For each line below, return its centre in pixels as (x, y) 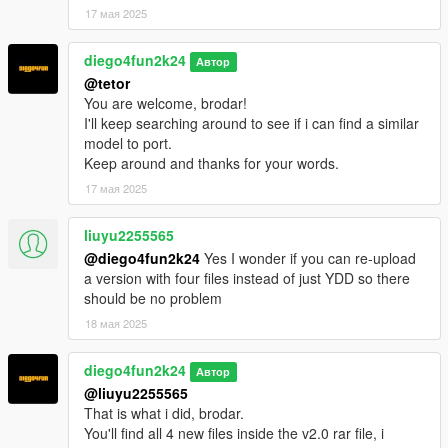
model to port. (128, 143)
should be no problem (153, 298)
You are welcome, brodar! (165, 103)
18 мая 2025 (116, 323)
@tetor (107, 83)
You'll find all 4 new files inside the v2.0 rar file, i (234, 433)
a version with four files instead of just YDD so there (247, 278)
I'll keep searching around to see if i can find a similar (251, 123)
